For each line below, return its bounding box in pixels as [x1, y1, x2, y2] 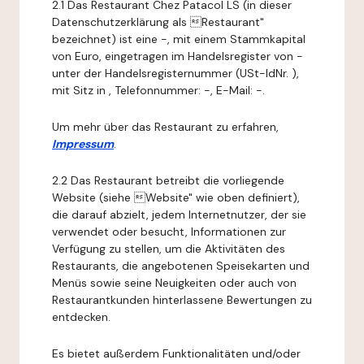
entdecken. [52, 310, 110, 324]
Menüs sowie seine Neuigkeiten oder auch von [52, 275, 297, 290]
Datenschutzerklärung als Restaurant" [52, 15, 264, 29]
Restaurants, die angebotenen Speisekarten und [52, 258, 310, 273]
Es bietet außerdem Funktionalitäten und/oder [52, 346, 301, 361]
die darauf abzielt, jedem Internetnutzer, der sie [52, 207, 306, 222]
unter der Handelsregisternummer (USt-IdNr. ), [52, 66, 299, 80]
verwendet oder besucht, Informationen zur [52, 224, 286, 239]
